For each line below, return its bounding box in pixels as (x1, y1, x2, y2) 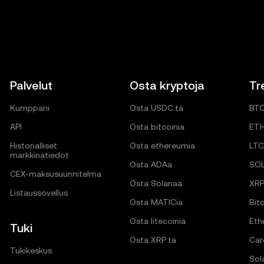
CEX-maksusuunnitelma (10, 169, 102, 179)
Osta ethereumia (129, 141, 195, 151)
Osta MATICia (129, 197, 183, 207)
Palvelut (10, 78, 53, 93)
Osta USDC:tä (129, 103, 183, 113)
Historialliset (10, 141, 58, 151)
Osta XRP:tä (129, 235, 176, 245)
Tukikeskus (10, 246, 52, 256)
